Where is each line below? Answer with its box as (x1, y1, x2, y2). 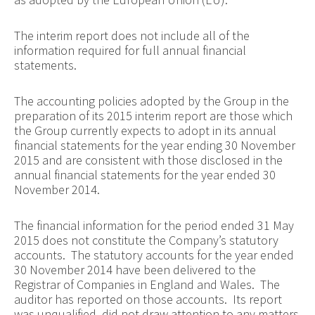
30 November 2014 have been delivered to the (13, 261, 256, 278)
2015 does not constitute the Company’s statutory (13, 231, 278, 248)
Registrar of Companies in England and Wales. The (13, 276, 280, 292)
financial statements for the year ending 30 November (13, 136, 295, 153)
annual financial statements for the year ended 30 (13, 166, 276, 183)
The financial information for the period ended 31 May (13, 217, 294, 233)
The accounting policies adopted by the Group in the (13, 92, 289, 109)
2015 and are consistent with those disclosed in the (13, 151, 283, 168)
